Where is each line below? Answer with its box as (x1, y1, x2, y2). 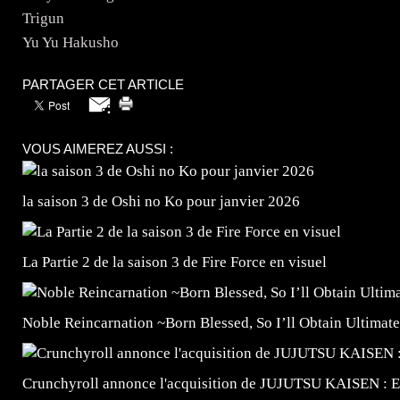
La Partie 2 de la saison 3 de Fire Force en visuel (22, 253, 327, 271)
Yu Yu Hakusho (22, 33, 119, 51)
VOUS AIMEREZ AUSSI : (22, 140, 173, 156)
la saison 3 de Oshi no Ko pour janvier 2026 (22, 192, 300, 210)
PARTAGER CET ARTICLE (22, 76, 184, 92)
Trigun (22, 9, 64, 27)
